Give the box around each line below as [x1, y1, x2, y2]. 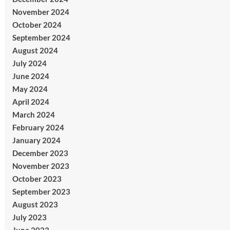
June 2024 [12, 71, 49, 81]
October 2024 [12, 20, 62, 29]
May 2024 [12, 84, 48, 93]
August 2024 [12, 46, 58, 55]
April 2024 [12, 97, 49, 106]
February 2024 [12, 123, 64, 132]
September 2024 [12, 33, 70, 42]
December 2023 [12, 148, 68, 158]
